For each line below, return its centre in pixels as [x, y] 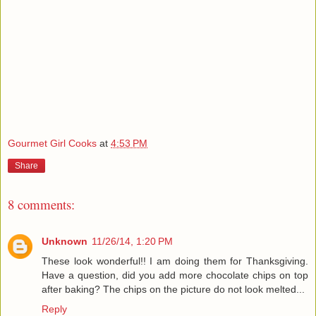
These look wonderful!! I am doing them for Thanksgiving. [175, 261]
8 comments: [41, 205]
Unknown [65, 242]
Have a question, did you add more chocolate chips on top [175, 275]
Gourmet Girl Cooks [52, 144]
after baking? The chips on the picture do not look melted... [173, 290]
